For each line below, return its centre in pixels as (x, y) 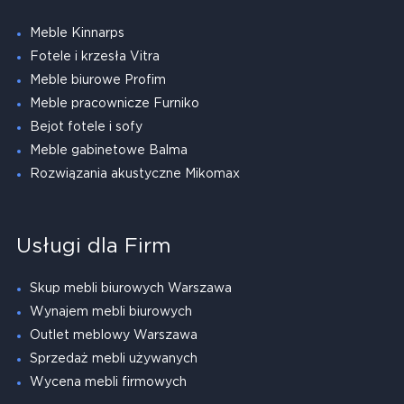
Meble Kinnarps (77, 33)
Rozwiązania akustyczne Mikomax (134, 174)
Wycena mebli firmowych (108, 382)
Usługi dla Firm (93, 247)
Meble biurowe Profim (97, 80)
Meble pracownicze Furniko (114, 103)
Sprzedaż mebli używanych (113, 358)
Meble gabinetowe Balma (108, 150)
